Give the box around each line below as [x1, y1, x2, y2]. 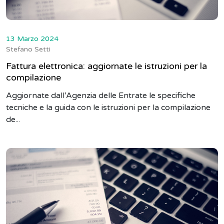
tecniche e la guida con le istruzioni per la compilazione [6, 102, 210, 112]
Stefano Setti [6, 45, 50, 53]
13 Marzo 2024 [6, 34, 58, 43]
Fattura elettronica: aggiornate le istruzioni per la [6, 60, 207, 71]
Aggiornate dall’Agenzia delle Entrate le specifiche [6, 90, 195, 100]
